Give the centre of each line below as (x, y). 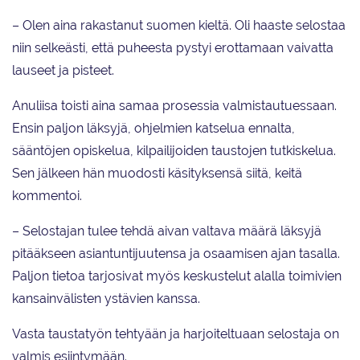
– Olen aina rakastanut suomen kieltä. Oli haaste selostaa (179, 26)
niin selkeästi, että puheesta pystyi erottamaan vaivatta (173, 48)
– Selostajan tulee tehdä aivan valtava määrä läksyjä (167, 231)
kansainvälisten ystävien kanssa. (106, 299)
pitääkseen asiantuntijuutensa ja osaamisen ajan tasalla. (176, 254)
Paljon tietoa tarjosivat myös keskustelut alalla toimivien (177, 276)
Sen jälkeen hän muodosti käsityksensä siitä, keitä (157, 174)
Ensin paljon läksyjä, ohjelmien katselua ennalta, (153, 129)
